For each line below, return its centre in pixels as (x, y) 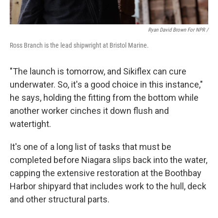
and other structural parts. (60, 199)
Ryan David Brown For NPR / (178, 30)
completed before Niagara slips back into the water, (109, 160)
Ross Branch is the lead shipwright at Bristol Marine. (79, 45)
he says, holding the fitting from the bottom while (104, 98)
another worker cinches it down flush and (89, 111)
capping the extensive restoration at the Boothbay (106, 173)
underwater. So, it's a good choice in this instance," (106, 84)
